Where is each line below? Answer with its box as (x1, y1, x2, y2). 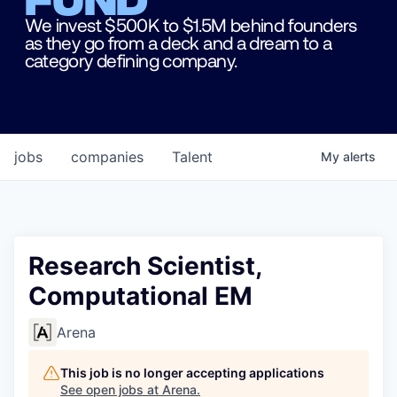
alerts (343, 149, 376, 165)
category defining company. (24, 48, 237, 71)
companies (71, 148, 144, 167)
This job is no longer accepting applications (60, 365, 324, 381)
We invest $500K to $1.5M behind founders (24, 12, 357, 35)
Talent (172, 148, 213, 167)
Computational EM (28, 281, 253, 312)
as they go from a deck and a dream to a (24, 30, 332, 53)
